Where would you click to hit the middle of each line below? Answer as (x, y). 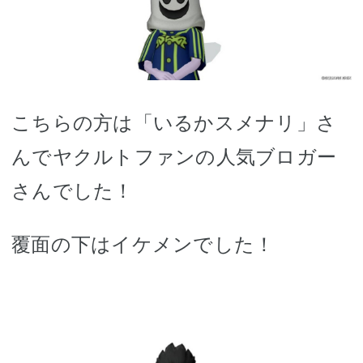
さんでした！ (73, 190)
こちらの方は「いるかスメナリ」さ (174, 122)
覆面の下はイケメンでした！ (143, 244)
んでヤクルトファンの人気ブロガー (174, 156)
